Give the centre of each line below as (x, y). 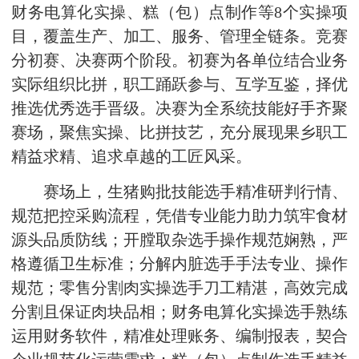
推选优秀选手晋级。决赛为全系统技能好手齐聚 (179, 109)
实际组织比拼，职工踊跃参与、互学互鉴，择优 (179, 85)
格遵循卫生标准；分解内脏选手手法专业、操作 (179, 264)
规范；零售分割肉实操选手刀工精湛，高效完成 (179, 288)
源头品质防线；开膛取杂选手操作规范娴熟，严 (179, 240)
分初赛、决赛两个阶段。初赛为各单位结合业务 (179, 61)
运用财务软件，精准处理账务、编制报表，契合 (179, 336)
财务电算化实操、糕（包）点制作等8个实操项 (179, 12)
